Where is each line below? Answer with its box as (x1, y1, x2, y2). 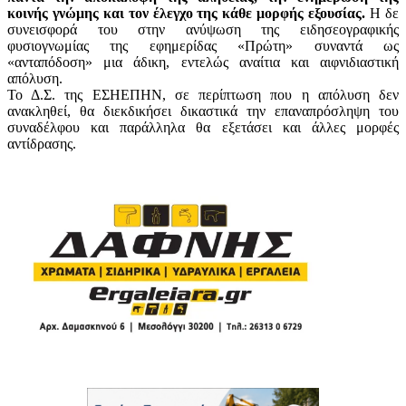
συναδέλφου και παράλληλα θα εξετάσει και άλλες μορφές (7, 119, 399, 135)
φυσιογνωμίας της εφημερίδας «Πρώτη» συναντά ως (7, 37, 399, 53)
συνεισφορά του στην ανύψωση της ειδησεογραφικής (7, 21, 399, 37)
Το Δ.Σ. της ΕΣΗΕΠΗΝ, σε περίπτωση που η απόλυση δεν (7, 86, 399, 102)
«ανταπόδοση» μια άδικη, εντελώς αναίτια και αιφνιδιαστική (7, 53, 399, 70)
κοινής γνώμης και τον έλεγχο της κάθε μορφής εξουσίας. (7, 5, 366, 21)
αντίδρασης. (7, 135, 76, 151)
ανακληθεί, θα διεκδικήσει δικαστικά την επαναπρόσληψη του (7, 102, 399, 119)
